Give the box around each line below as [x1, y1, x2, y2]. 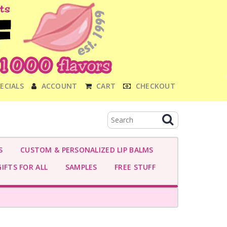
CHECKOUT [135, 81, 175, 91]
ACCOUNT [41, 81, 78, 91]
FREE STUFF [110, 162, 156, 172]
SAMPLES [61, 162, 97, 172]
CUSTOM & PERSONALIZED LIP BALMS [16, 145, 154, 155]
